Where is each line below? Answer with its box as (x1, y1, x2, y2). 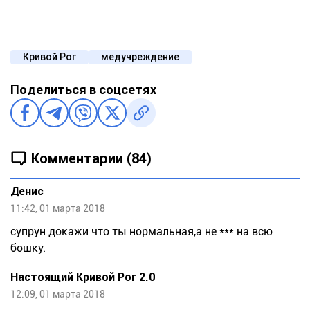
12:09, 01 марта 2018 (10, 289, 105, 300)
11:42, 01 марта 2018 (10, 203, 105, 215)
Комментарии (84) (31, 149, 152, 167)
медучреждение (101, 51, 179, 63)
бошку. (10, 241, 46, 255)
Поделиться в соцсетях (10, 82, 156, 98)
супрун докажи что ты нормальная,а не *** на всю (10, 225, 273, 239)
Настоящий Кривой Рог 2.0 (10, 271, 155, 284)
